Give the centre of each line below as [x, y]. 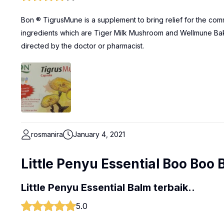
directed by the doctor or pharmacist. [82, 46]
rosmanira [47, 134]
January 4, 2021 [99, 134]
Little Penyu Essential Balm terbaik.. [108, 187]
